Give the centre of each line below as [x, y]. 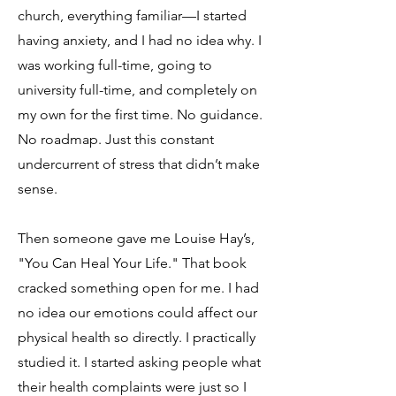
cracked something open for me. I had [138, 288]
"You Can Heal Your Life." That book [132, 263]
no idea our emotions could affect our [137, 312]
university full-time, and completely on [137, 90]
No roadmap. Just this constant [116, 139]
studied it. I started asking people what [139, 362]
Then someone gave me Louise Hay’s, [136, 238]
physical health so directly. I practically [137, 337]
